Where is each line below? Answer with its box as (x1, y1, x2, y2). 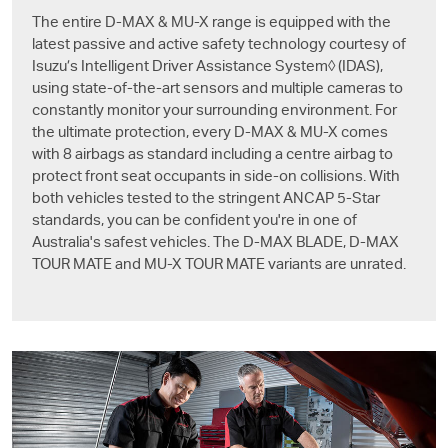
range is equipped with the (209, 15, 391, 31)
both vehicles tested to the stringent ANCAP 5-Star (32, 191, 380, 207)
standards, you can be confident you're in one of (32, 213, 357, 229)
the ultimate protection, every (32, 125, 234, 141)
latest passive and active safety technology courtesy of (32, 37, 406, 53)
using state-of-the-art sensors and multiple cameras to (32, 81, 403, 97)
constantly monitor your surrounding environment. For (32, 103, 397, 119)
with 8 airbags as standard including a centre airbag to (32, 147, 393, 163)
